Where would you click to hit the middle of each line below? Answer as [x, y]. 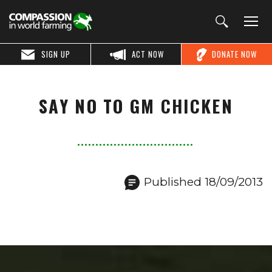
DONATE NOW [234, 54]
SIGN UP [56, 54]
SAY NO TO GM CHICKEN [136, 106]
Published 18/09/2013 [203, 182]
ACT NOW [148, 54]
